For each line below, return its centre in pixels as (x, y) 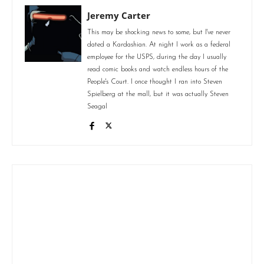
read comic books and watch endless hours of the (158, 70)
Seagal (97, 107)
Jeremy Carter (119, 16)
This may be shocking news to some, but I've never (159, 33)
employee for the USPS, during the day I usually (157, 57)
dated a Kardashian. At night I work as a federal (159, 45)
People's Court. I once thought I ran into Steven (155, 82)
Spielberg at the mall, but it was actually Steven (158, 95)
